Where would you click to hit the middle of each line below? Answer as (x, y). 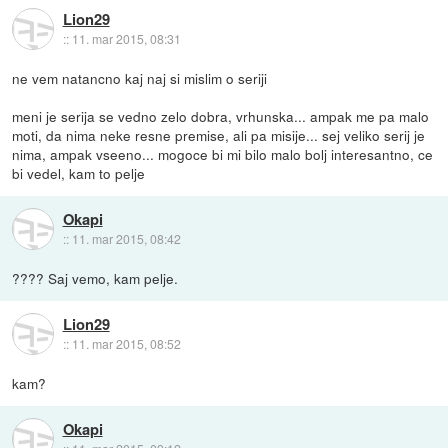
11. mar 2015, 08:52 (126, 343)
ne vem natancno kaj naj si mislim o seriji (140, 78)
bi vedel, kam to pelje (79, 173)
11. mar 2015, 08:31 (126, 38)
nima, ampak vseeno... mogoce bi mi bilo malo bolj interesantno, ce (223, 154)
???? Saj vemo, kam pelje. (95, 278)
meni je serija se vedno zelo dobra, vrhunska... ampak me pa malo (221, 116)
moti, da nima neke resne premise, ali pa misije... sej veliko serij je (219, 135)
